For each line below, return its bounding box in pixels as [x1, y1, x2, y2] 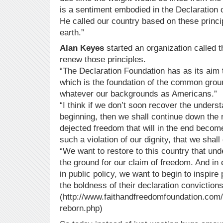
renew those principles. [60, 55, 146, 65]
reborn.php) [60, 204, 103, 214]
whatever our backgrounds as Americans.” [60, 89, 217, 99]
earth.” [60, 27, 84, 37]
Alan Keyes [60, 43, 104, 53]
